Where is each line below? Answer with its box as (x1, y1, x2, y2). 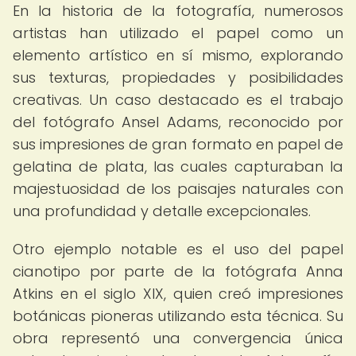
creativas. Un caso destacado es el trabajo (13, 90, 343, 110)
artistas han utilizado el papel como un (13, 23, 343, 43)
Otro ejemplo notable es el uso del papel (13, 239, 343, 259)
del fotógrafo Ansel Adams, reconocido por (13, 112, 343, 132)
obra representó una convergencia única (13, 328, 343, 348)
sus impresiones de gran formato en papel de (13, 134, 343, 154)
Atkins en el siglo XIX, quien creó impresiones (13, 284, 343, 304)
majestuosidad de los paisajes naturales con (13, 179, 343, 199)
